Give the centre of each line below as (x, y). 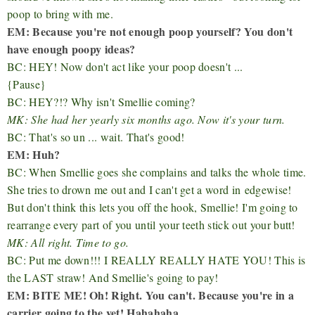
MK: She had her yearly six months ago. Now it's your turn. (146, 119)
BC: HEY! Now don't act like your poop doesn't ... (125, 66)
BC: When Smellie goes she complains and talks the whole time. (157, 172)
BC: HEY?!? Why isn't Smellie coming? (101, 101)
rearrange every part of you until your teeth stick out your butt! (151, 224)
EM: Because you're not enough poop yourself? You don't (150, 31)
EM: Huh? (34, 154)
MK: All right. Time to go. (68, 242)
